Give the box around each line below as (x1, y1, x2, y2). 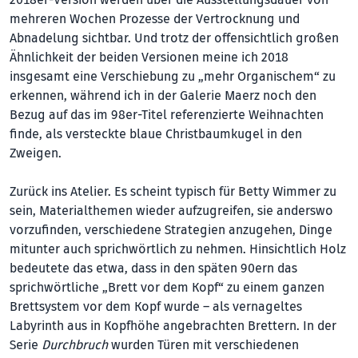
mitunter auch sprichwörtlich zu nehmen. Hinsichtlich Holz (10, 241, 346, 257)
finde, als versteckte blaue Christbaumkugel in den (10, 125, 302, 142)
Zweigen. (10, 145, 62, 161)
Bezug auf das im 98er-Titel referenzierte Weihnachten (10, 106, 324, 123)
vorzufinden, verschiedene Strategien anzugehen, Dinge (10, 221, 332, 238)
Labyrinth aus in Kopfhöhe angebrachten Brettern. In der (10, 317, 336, 334)
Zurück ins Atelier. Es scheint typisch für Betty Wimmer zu (10, 183, 336, 200)
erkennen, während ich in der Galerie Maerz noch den (10, 87, 316, 104)
